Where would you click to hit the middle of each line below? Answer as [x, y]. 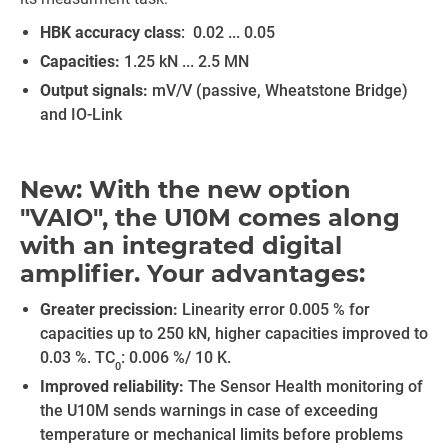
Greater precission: [109, 309]
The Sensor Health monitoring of [305, 386]
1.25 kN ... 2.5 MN [184, 61]
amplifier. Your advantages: [192, 273]
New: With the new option [185, 189]
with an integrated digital [181, 245]
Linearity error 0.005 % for [274, 309]
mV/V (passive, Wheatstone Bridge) [280, 90]
